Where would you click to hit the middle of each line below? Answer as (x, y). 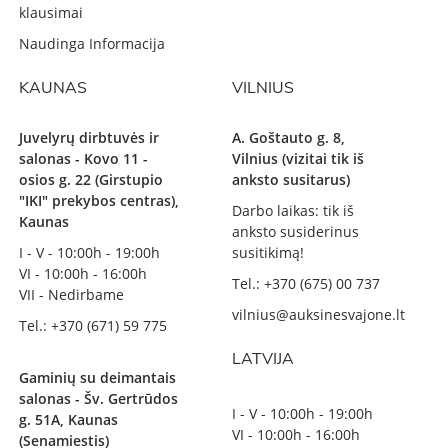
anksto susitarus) (291, 179)
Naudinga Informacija (92, 43)
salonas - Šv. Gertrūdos (99, 398)
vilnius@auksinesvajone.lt (318, 314)
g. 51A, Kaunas (69, 419)
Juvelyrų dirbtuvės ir (89, 137)
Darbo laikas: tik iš (293, 210)
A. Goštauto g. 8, (288, 137)
